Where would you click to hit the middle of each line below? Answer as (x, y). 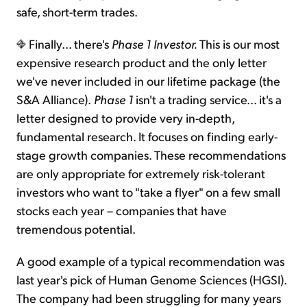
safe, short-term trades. (77, 12)
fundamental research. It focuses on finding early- (147, 136)
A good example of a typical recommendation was (150, 261)
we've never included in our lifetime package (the (148, 81)
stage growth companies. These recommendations (151, 155)
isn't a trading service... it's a (209, 99)
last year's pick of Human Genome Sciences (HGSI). (151, 280)
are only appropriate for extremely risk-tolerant (141, 173)
